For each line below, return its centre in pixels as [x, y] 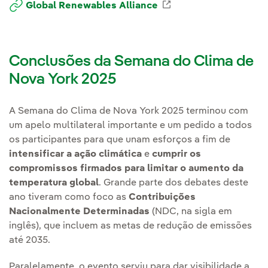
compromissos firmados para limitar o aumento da [126, 168]
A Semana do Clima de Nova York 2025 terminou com [129, 111]
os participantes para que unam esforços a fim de [120, 140]
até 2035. [30, 240]
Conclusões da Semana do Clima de [131, 61]
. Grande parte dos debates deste [173, 183]
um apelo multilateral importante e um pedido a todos [130, 125]
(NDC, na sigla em [192, 211]
